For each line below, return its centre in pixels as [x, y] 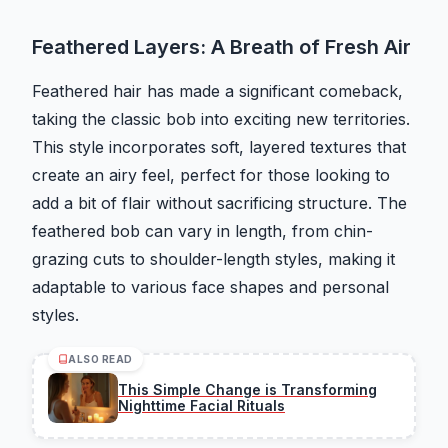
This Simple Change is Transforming [247, 390]
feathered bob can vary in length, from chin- [202, 231]
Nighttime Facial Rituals [201, 406]
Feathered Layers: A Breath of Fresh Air [221, 47]
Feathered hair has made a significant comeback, [217, 91]
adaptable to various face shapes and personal [210, 287]
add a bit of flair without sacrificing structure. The [219, 203]
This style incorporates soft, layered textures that [219, 147]
